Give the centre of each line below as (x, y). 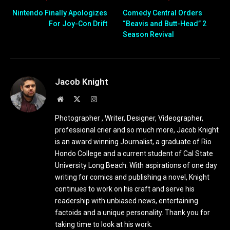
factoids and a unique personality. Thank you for (132, 213)
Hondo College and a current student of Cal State (134, 154)
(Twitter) (93, 109)
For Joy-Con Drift (78, 24)
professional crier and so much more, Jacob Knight (137, 130)
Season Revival (148, 35)
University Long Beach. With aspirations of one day (136, 166)
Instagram (111, 99)
